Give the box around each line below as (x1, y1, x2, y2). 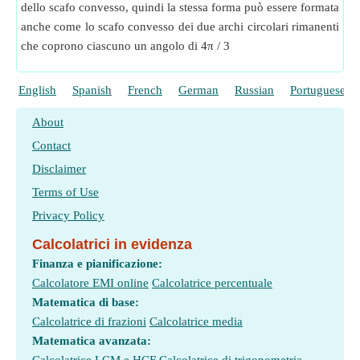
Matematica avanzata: (32, 334, 151, 347)
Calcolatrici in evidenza (32, 236, 192, 252)
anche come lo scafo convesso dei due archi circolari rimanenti (21, 20, 339, 33)
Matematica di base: (32, 296, 139, 309)
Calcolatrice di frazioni (32, 315, 146, 328)
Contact (32, 139, 71, 152)
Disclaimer (32, 162, 86, 175)
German (178, 84, 219, 96)
